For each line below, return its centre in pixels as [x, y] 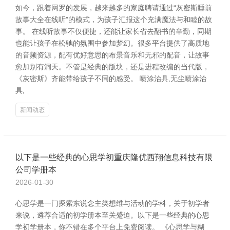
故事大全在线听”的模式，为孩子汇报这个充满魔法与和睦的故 [114, 20]
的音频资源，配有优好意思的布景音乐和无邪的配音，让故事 [112, 55]
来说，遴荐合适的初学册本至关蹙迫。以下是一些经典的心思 [112, 215]
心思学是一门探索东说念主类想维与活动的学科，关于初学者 [112, 203]
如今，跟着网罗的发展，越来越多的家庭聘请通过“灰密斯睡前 [114, 8]
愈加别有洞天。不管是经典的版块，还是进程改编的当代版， [112, 67]
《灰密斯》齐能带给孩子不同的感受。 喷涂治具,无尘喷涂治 [111, 79]
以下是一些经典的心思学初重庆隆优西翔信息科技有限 [114, 157]
